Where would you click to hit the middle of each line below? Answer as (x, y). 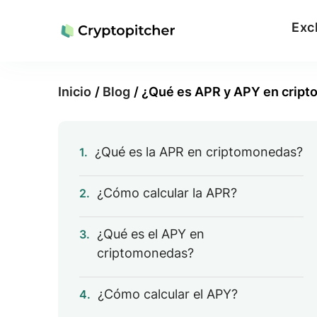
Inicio (75, 91)
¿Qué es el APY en (151, 234)
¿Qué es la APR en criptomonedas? (199, 152)
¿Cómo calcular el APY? (168, 294)
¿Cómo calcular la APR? (167, 193)
